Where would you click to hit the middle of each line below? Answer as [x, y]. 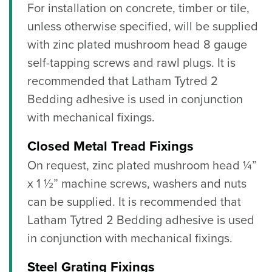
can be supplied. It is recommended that [134, 202]
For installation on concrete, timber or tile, [138, 9]
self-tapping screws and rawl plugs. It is [131, 63]
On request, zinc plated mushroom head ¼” [142, 166]
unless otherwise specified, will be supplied [143, 27]
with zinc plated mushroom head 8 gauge [137, 45]
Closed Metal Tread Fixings [110, 147]
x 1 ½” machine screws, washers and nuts [137, 184]
